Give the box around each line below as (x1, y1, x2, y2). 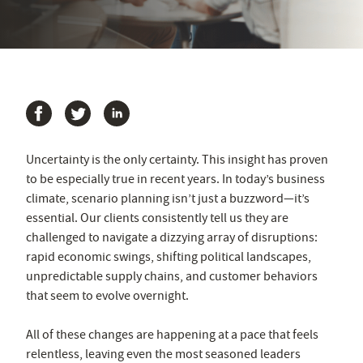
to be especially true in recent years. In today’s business (26, 170, 325, 187)
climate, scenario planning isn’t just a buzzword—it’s (26, 190, 310, 207)
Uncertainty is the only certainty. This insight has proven (26, 151, 328, 168)
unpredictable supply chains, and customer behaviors (26, 267, 318, 284)
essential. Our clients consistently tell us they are (26, 209, 288, 226)
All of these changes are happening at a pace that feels (26, 326, 318, 343)
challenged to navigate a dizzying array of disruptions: (26, 228, 318, 246)
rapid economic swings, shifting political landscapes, (26, 248, 311, 265)
